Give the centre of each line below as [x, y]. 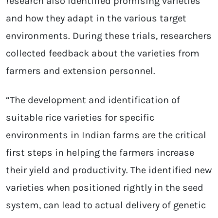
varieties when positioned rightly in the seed [105, 187]
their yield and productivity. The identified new [109, 170]
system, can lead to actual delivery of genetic [106, 205]
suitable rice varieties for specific [80, 117]
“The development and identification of [93, 100]
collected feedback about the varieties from [103, 53]
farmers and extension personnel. [81, 71]
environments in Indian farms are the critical [106, 135]
